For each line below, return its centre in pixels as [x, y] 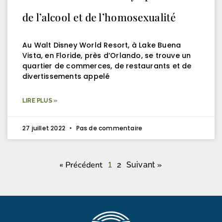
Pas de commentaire [109, 128]
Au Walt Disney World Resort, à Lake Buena [102, 45]
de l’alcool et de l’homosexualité [99, 17]
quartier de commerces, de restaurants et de [107, 66]
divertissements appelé [66, 76]
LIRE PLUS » [40, 100]
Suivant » [144, 165]
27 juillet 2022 [45, 128]
